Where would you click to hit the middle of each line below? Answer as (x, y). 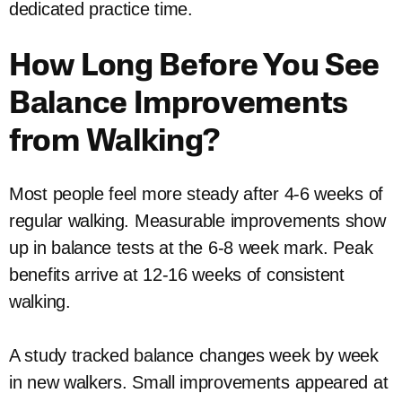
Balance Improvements (179, 105)
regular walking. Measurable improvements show (197, 221)
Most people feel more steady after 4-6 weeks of (196, 194)
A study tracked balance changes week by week (194, 355)
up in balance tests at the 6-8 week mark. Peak (191, 248)
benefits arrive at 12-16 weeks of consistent (177, 275)
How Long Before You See (195, 68)
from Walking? (115, 143)
